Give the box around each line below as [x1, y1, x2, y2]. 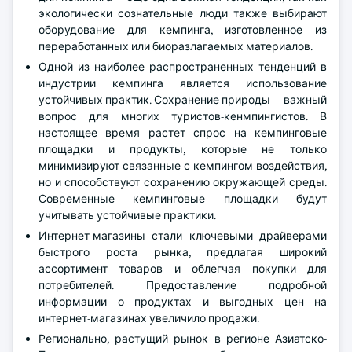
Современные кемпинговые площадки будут [38, 192, 327, 206]
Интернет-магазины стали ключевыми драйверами [38, 229, 327, 243]
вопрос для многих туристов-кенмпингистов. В [38, 109, 327, 123]
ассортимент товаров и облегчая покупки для [38, 262, 327, 276]
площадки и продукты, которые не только [38, 142, 327, 156]
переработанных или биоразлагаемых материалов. [38, 39, 313, 53]
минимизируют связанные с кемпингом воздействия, [38, 159, 327, 173]
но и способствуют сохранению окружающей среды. [38, 175, 327, 189]
